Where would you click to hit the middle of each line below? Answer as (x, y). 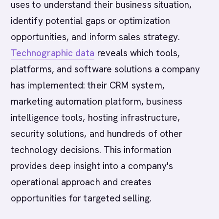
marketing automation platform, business (97, 101)
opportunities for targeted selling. (81, 198)
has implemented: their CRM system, (88, 85)
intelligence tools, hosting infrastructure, (96, 118)
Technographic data (53, 53)
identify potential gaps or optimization (91, 21)
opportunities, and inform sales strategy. (96, 37)
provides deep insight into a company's (92, 166)
